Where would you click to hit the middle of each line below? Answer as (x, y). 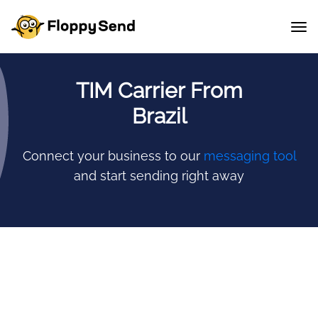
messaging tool (250, 156)
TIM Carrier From (159, 91)
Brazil (159, 116)
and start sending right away (159, 176)
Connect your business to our (113, 156)
